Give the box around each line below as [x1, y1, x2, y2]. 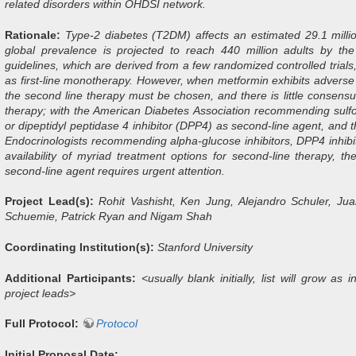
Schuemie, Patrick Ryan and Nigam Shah [5, 210, 212, 223]
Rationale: [5, 28, 60, 41]
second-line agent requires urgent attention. [5, 164, 225, 177]
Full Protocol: [5, 317, 79, 331]
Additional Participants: [5, 271, 136, 284]
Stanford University [157, 240, 253, 253]
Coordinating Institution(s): [5, 240, 154, 253]
